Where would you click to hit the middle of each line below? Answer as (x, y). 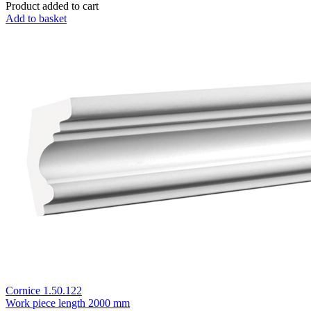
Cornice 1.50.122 (44, 290)
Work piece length (45, 303)
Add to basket (36, 18)
